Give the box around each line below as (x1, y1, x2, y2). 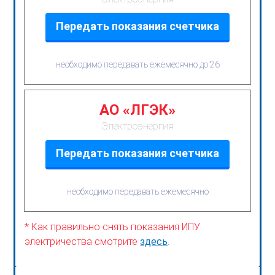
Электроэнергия (101, 120, 174, 132)
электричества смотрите (25, 235, 141, 247)
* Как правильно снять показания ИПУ (25, 220, 201, 233)
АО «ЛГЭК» (99, 101, 176, 118)
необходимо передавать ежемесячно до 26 (55, 59, 220, 69)
